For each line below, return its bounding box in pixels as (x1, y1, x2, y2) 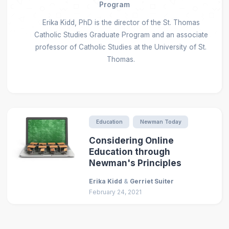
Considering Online (89, 135, 174, 146)
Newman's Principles (89, 158, 182, 169)
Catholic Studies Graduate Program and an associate (34, 30, 208, 39)
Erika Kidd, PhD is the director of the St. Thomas (42, 18, 200, 27)
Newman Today (140, 119, 181, 125)
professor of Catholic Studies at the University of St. (35, 42, 207, 51)
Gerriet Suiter (130, 177, 174, 185)
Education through (89, 147, 171, 157)
